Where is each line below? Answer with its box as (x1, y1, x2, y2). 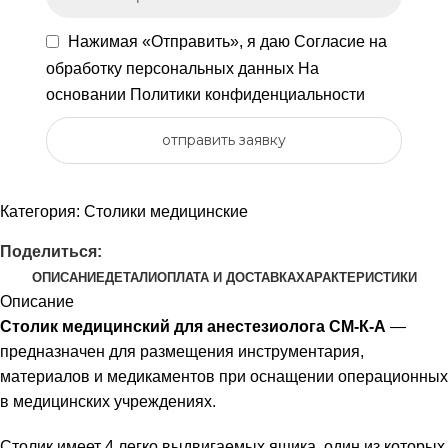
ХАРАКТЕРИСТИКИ (295, 269, 417, 285)
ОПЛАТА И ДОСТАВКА (156, 269, 296, 285)
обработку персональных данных (45, 59, 298, 77)
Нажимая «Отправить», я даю (67, 33, 294, 51)
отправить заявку (162, 131, 286, 150)
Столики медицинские (84, 202, 248, 220)
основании (45, 85, 130, 103)
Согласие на (293, 33, 387, 51)
